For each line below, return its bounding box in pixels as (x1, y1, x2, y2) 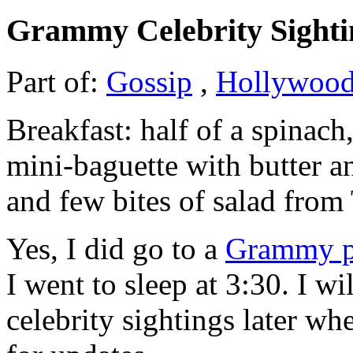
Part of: (6, 65, 106, 99)
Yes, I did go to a (6, 232, 225, 266)
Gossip (106, 65, 192, 99)
